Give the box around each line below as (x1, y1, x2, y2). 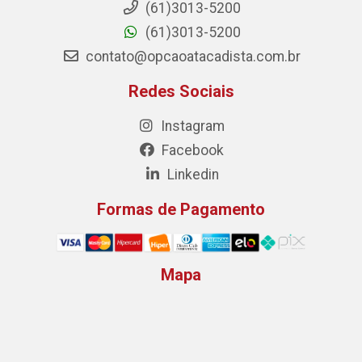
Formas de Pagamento (97, 199, 265, 219)
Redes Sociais (128, 81, 234, 101)
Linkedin (163, 166, 219, 183)
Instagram (158, 117, 225, 134)
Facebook (158, 141, 224, 158)
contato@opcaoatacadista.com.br (82, 48, 301, 65)
